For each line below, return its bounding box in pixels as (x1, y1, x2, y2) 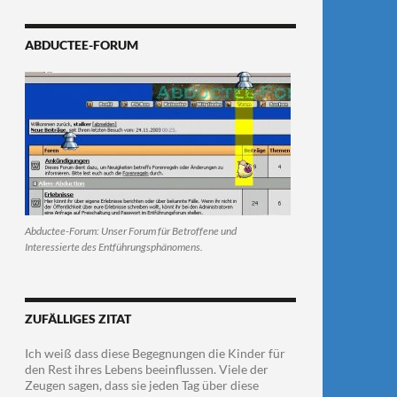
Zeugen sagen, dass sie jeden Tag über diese (25, 378, 259, 393)
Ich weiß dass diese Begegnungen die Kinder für (25, 346, 285, 361)
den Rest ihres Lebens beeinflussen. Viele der (25, 362, 269, 377)
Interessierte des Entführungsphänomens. (25, 240, 203, 253)
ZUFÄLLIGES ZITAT (25, 311, 131, 326)
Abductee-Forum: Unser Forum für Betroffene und (25, 224, 237, 237)
